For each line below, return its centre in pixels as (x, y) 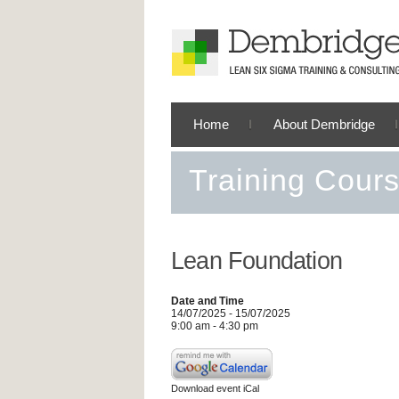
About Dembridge (324, 124)
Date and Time (208, 301)
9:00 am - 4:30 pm (215, 326)
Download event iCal (215, 388)
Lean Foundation (256, 261)
